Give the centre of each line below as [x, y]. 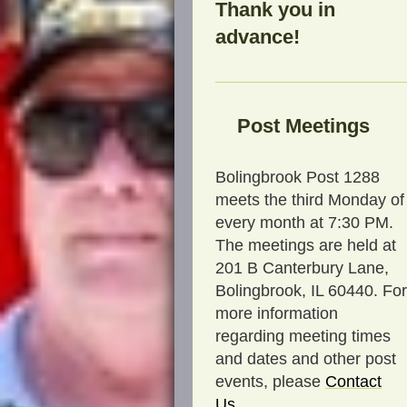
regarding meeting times [303, 336]
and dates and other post [306, 358]
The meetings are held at [306, 245]
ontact [359, 381]
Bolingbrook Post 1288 [298, 177]
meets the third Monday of [310, 199]
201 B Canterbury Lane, [302, 268]
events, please [268, 381]
